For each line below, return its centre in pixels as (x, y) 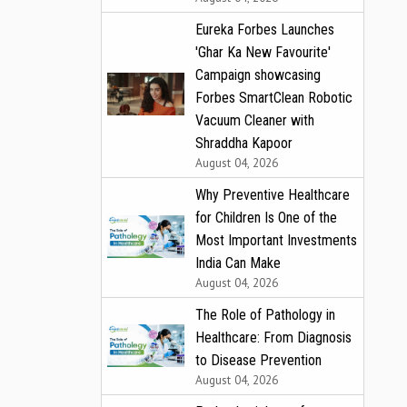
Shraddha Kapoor (244, 143)
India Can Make (238, 263)
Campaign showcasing (258, 74)
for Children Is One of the (266, 217)
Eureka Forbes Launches (265, 29)
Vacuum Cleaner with (255, 120)
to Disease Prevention (258, 360)
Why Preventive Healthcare (273, 194)
